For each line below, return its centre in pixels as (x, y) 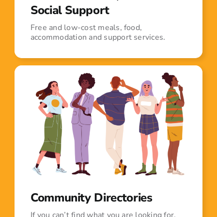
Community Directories (91, 198)
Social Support (70, 10)
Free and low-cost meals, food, (86, 28)
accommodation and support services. (98, 38)
